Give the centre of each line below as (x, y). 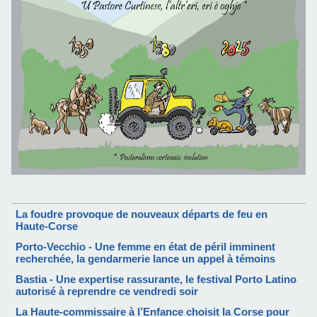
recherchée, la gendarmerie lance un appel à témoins (145, 258)
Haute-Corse (47, 226)
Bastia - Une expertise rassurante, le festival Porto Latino (156, 279)
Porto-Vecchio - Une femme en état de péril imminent (145, 246)
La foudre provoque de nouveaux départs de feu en (142, 214)
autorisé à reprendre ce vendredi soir (107, 291)
